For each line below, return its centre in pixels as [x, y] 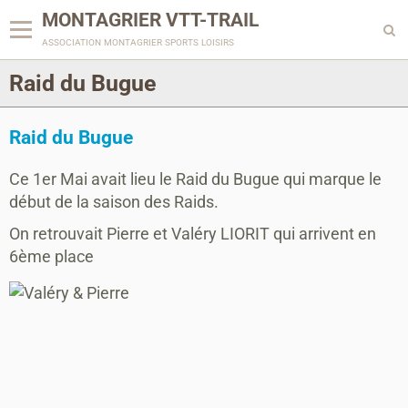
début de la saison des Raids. [114, 202]
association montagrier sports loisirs [138, 41]
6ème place [51, 256]
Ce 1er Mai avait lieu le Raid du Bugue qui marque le [195, 179]
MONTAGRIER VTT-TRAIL [150, 20]
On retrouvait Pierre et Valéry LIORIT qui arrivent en [193, 234]
